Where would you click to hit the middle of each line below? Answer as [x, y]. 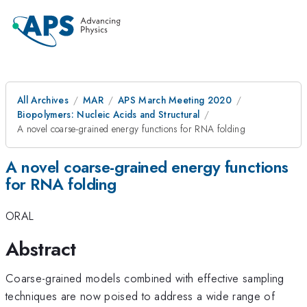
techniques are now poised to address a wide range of [140, 296]
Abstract [41, 249]
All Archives [43, 100]
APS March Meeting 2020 [175, 100]
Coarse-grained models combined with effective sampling [145, 278]
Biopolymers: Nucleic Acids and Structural [109, 114]
